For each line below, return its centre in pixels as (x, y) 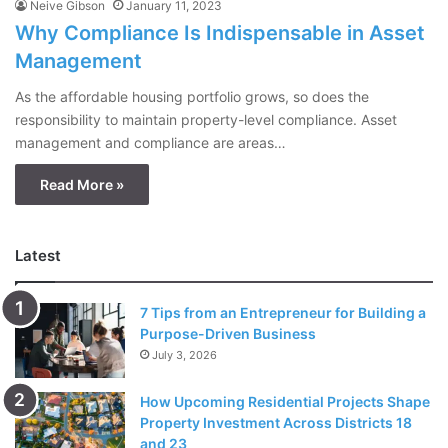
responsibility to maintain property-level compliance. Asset (206, 120)
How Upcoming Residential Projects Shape (285, 402)
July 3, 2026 (184, 355)
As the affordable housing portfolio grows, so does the (192, 97)
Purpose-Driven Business (228, 334)
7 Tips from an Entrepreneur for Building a (283, 313)
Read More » (82, 185)
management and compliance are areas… (150, 143)
